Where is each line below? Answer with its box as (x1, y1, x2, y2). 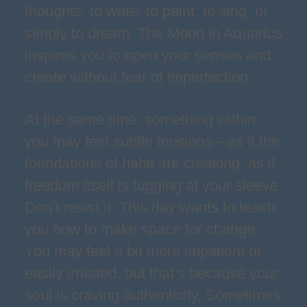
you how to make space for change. (25, 221, 259, 238)
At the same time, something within (25, 111, 256, 128)
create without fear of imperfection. (25, 69, 252, 86)
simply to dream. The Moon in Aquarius (25, 25, 282, 42)
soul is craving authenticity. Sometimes (25, 286, 280, 304)
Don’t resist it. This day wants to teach (25, 199, 275, 216)
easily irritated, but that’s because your (25, 265, 278, 282)
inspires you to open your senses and (25, 47, 271, 64)
